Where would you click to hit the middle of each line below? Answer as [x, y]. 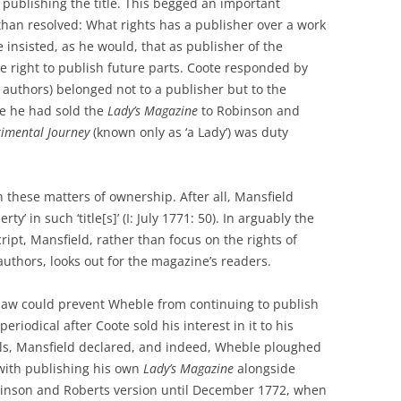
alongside [266, 368]
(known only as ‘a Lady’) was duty [189, 132]
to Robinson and [249, 110]
